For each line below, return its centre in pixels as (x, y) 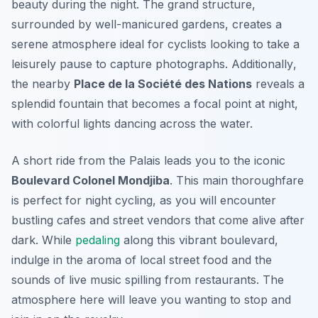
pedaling (98, 240)
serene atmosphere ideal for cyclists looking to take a (155, 44)
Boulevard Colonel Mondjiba (91, 181)
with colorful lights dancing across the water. (132, 124)
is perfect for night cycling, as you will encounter (144, 201)
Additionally (262, 64)
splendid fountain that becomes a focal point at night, (155, 104)
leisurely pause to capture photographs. (121, 64)
